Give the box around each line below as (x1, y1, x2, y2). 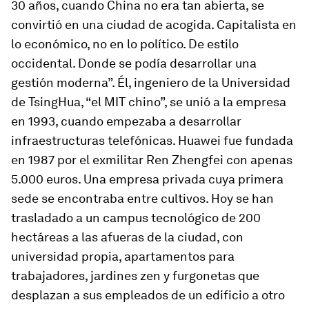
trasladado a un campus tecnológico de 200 (11, 210, 261, 225)
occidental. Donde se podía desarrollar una (11, 55, 257, 70)
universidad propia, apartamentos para (11, 248, 235, 263)
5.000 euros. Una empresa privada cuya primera (11, 171, 283, 186)
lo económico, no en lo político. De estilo (11, 36, 239, 51)
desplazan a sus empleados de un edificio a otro (11, 287, 285, 302)
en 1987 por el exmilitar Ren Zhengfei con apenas (11, 152, 292, 167)
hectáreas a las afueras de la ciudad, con (11, 229, 243, 244)
